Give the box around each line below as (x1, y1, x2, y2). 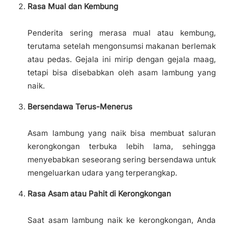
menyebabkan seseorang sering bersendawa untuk (27, 155, 216, 165)
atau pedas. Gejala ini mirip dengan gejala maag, (27, 54, 216, 64)
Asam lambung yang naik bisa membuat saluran (27, 128, 216, 138)
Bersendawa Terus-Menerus (27, 102, 132, 112)
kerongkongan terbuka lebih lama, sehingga (27, 141, 216, 152)
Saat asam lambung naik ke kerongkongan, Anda (27, 215, 216, 225)
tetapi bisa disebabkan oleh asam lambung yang (27, 67, 216, 77)
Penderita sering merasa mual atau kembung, (27, 27, 216, 38)
